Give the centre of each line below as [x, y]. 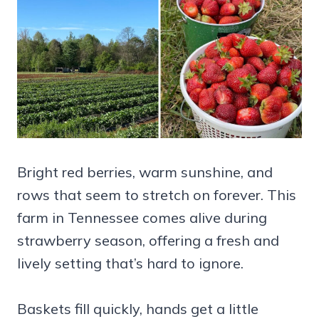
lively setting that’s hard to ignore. [130, 263]
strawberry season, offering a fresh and [148, 240]
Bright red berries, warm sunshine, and [145, 172]
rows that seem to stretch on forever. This [157, 194]
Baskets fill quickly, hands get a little [138, 308]
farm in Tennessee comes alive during [142, 217]
